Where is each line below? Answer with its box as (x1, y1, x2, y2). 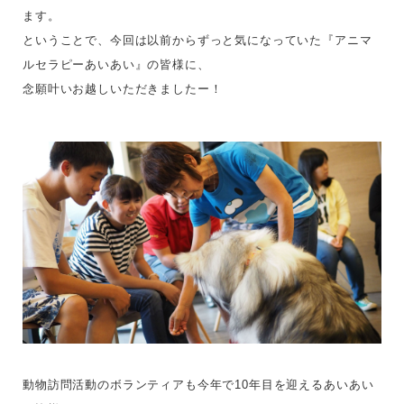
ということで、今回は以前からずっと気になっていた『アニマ (23, 33, 372, 47)
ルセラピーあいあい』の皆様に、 (23, 58, 210, 71)
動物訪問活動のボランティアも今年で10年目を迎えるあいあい (23, 377, 374, 391)
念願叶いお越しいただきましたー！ (23, 82, 223, 96)
